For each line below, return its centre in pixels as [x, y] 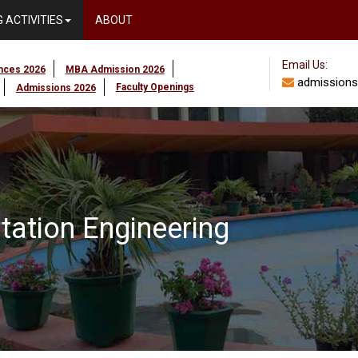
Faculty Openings [155, 88]
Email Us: [304, 64]
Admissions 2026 [56, 88]
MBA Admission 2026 [115, 70]
